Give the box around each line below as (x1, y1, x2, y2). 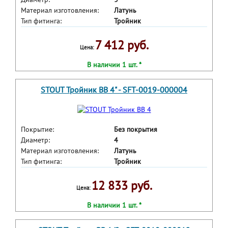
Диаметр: (21, 135, 50, 145)
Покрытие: (21, 125, 54, 134)
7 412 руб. (95, 37, 149, 53)
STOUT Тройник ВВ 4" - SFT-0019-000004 (41, 84, 187, 95)
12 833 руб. (91, 178, 152, 194)
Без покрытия (114, 125, 157, 134)
